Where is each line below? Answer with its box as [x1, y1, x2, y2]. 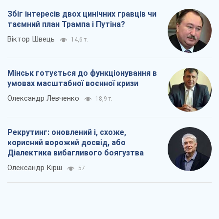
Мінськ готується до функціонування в [7, 68, 157, 78]
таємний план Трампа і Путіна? [7, 20, 125, 29]
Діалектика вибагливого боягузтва [7, 148, 144, 158]
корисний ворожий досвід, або [7, 138, 126, 148]
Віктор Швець [7, 35, 55, 44]
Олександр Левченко [7, 94, 79, 103]
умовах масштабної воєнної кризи [7, 79, 138, 88]
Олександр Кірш [7, 163, 62, 173]
